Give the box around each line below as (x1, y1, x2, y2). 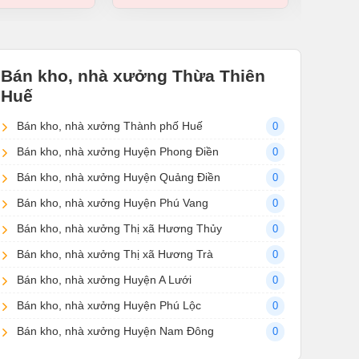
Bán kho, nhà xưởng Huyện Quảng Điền (17, 171, 220, 184)
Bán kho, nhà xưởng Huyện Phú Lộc (17, 299, 201, 313)
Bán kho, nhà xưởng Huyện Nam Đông (17, 325, 214, 338)
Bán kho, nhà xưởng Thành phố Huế (17, 119, 203, 133)
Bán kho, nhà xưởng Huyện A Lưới (17, 273, 192, 287)
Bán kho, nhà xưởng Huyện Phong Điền (17, 145, 219, 159)
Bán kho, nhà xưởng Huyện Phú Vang (17, 196, 208, 210)
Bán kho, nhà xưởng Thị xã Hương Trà (17, 248, 213, 261)
